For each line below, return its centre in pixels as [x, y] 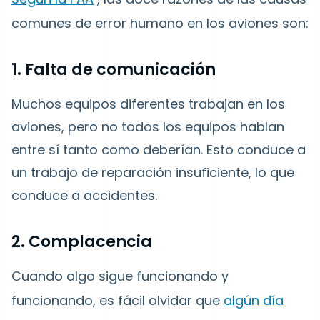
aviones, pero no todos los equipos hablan [148, 127]
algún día [254, 300]
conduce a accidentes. [84, 195]
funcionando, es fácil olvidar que [117, 300]
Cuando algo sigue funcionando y [120, 276]
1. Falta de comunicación [114, 70]
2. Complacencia [82, 242]
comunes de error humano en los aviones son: [160, 23]
